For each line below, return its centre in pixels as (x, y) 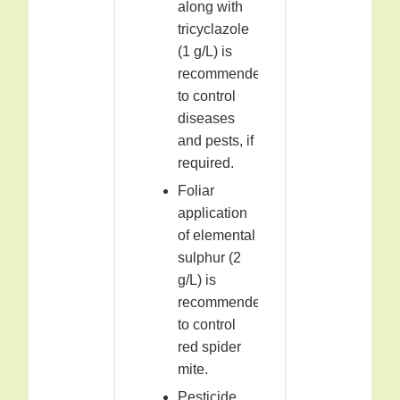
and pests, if (216, 141)
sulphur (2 (209, 258)
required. (206, 163)
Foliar (196, 191)
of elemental (217, 236)
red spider (209, 347)
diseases (206, 119)
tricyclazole (213, 29)
